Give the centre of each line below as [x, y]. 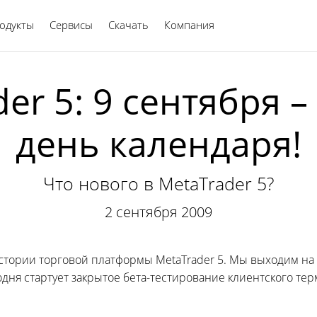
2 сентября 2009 [158, 212]
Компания [189, 25]
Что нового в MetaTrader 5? [158, 183]
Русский [238, 24]
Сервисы [71, 25]
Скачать [128, 25]
